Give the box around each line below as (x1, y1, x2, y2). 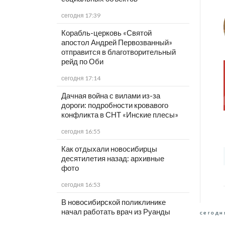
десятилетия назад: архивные (61, 154, 164, 163)
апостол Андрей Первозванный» (61, 38, 172, 47)
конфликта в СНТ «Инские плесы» (61, 110, 178, 120)
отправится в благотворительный (61, 47, 176, 57)
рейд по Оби (61, 57, 103, 66)
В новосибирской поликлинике (61, 197, 166, 207)
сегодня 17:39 (61, 12, 100, 20)
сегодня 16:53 (61, 181, 100, 189)
